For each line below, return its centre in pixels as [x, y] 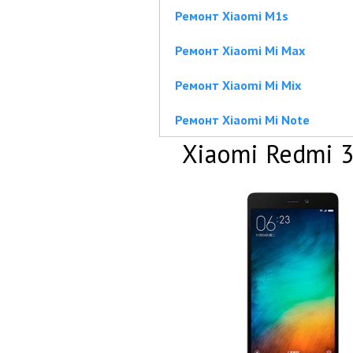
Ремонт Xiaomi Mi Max [240, 50]
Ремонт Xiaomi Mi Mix [238, 85]
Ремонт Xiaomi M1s [232, 16]
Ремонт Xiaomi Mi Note [242, 120]
